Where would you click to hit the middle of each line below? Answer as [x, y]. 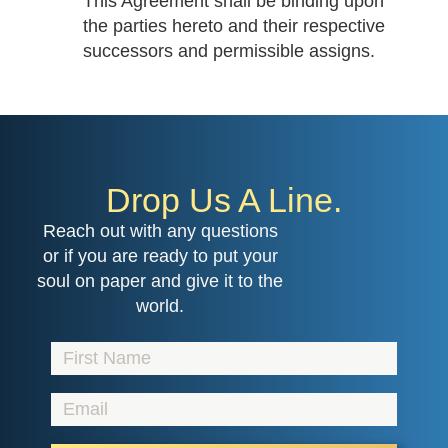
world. [160, 306]
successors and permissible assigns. [228, 51]
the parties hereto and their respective [233, 26]
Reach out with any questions [160, 231]
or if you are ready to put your [160, 256]
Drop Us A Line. [224, 200]
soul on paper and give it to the [160, 281]
